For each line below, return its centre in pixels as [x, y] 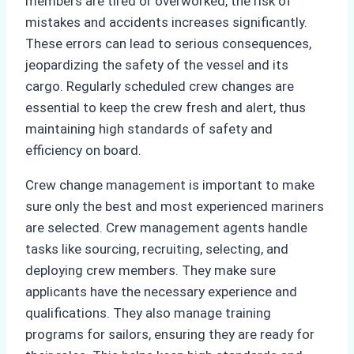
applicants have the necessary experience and [161, 292]
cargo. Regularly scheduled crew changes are [160, 87]
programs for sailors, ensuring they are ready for [170, 335]
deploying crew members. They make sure [151, 271]
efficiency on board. [83, 151]
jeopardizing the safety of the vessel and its [157, 65]
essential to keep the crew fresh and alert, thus [166, 108]
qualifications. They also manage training [148, 313]
